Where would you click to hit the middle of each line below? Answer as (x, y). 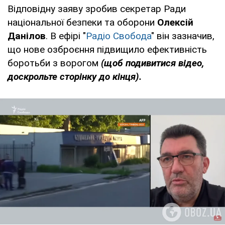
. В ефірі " (66, 36)
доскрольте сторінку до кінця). (75, 76)
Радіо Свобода (119, 36)
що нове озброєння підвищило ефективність (107, 49)
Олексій (175, 22)
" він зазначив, (183, 36)
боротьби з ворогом (54, 63)
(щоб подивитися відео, (153, 63)
